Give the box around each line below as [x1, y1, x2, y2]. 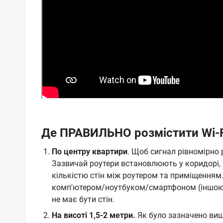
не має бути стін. [51, 194, 114, 204]
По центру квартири [51, 146, 127, 156]
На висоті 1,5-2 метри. [51, 210, 135, 220]
